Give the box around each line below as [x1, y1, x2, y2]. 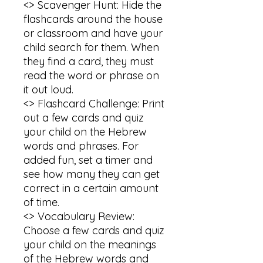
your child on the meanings [23, 238, 156, 251]
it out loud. [23, 83, 73, 96]
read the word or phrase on [23, 69, 159, 82]
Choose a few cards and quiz [23, 224, 164, 237]
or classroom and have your [23, 26, 163, 40]
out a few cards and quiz [23, 111, 144, 124]
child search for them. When [23, 41, 159, 54]
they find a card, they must [23, 55, 154, 68]
